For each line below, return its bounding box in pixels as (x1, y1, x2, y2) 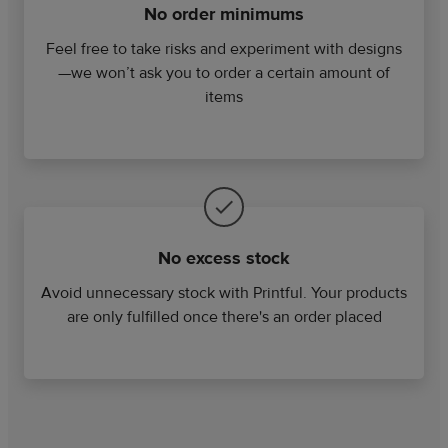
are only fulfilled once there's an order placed (66, 306, 382, 327)
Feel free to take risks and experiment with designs (46, 38, 402, 59)
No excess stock (158, 246, 290, 270)
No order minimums (144, 2, 304, 26)
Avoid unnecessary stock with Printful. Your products (41, 282, 407, 303)
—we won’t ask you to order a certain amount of (58, 62, 390, 83)
